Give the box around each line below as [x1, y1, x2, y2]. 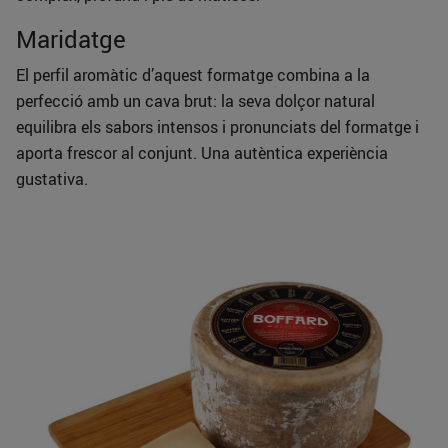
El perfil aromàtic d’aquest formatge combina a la [16, 64, 370, 87]
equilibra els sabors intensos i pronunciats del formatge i [16, 116, 419, 139]
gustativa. [16, 168, 88, 191]
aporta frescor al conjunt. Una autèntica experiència [16, 142, 388, 165]
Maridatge [16, 23, 126, 56]
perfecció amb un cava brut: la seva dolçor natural [16, 90, 375, 113]
